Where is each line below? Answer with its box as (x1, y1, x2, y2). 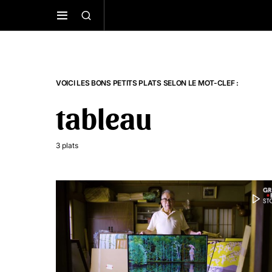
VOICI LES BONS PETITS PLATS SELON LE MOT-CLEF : (56, 78, 239, 87)
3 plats (56, 141, 78, 150)
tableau (56, 100, 152, 135)
